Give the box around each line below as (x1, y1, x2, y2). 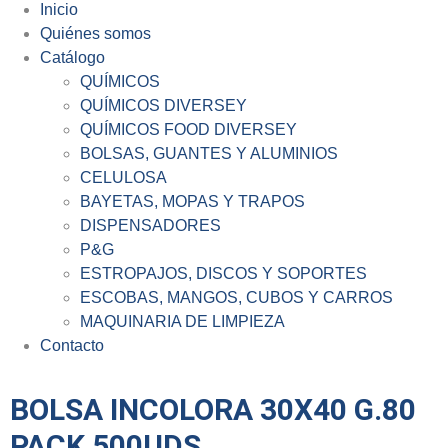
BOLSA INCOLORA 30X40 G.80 (10, 392, 416, 427)
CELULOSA (80, 169, 167, 186)
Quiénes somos (40, 25, 151, 42)
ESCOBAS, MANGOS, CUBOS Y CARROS (80, 289, 393, 306)
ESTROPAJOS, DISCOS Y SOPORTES (80, 265, 367, 282)
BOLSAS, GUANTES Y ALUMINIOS (80, 145, 338, 162)
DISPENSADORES (80, 217, 221, 234)
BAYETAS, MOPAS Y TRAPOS (80, 193, 305, 210)
